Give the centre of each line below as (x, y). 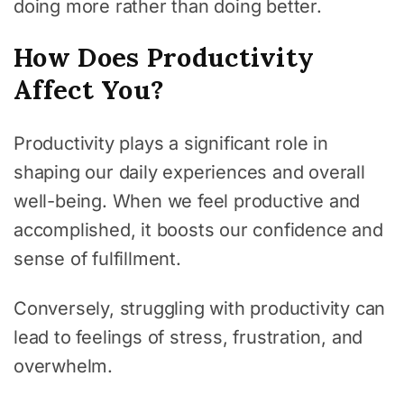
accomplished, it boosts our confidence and (198, 230)
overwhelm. (64, 366)
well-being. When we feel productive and (187, 201)
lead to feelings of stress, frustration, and (188, 337)
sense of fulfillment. (97, 258)
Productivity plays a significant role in (171, 143)
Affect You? (89, 89)
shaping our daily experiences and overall (189, 172)
